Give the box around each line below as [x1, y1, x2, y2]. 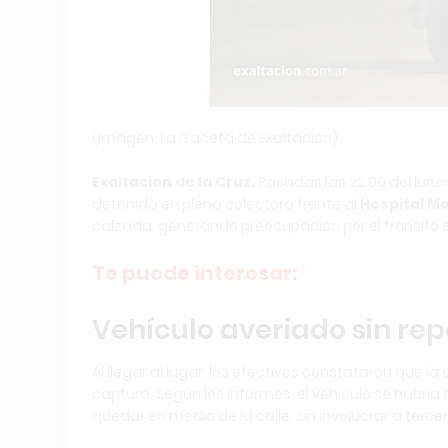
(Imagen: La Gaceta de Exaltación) [92, 128, 338, 148]
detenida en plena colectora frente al [92, 194, 360, 214]
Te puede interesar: [92, 259, 297, 287]
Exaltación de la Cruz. [92, 172, 255, 192]
